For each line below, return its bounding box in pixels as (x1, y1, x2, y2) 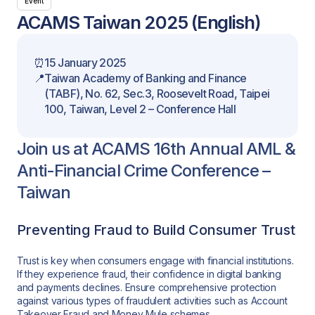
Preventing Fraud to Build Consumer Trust (17, 221, 295, 239)
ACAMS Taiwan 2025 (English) (17, 11, 262, 33)
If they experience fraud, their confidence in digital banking (17, 268, 281, 281)
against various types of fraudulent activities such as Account (17, 295, 288, 307)
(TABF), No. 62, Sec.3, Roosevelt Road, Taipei (44, 86, 270, 101)
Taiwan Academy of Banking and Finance (44, 70, 247, 85)
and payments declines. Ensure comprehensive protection (17, 281, 276, 294)
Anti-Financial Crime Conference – (17, 160, 271, 181)
